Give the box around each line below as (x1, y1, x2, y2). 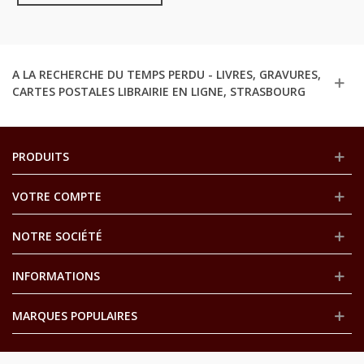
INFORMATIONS (12, 267, 100, 284)
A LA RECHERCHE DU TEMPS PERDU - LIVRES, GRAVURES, (12, 66, 321, 82)
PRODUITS (12, 148, 69, 164)
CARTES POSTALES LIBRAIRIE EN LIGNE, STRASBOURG (12, 83, 305, 99)
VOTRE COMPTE (12, 188, 102, 204)
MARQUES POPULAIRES (12, 307, 137, 323)
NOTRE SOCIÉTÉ (12, 227, 102, 244)
